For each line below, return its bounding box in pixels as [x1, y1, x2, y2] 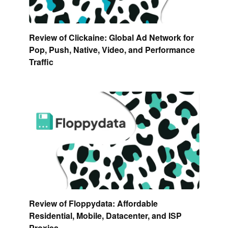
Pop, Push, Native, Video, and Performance [28, 43, 195, 55]
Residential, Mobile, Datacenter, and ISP [28, 209, 182, 221]
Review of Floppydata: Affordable [28, 197, 158, 209]
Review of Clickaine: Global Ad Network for [28, 31, 194, 43]
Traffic [28, 55, 53, 68]
